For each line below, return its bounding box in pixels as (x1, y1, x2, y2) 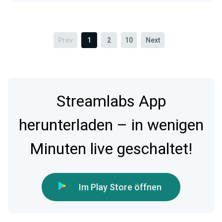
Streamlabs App (56, 90, 166, 113)
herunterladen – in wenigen (18, 113, 204, 137)
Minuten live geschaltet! (30, 137, 192, 161)
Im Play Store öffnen (78, 182, 162, 193)
